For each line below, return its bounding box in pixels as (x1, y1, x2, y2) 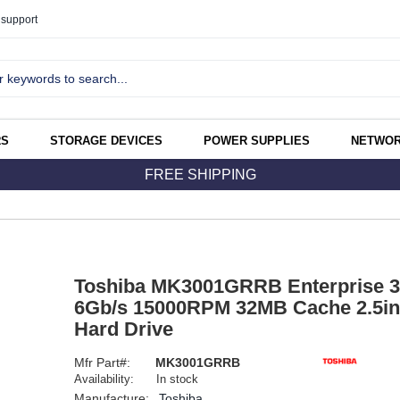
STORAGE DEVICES (50, 134, 162, 148)
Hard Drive (73, 318, 173, 341)
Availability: (73, 372, 134, 387)
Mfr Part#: (73, 355, 134, 371)
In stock (156, 372, 199, 387)
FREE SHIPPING (144, 167, 256, 183)
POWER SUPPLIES (204, 134, 310, 148)
